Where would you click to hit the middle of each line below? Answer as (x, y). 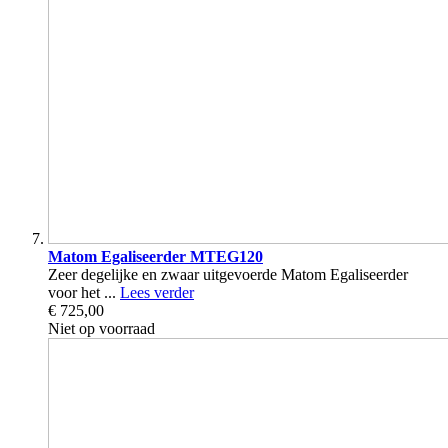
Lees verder (157, 293)
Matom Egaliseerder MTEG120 (155, 257)
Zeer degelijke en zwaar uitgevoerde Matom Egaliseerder (228, 275)
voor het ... (84, 293)
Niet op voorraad (101, 329)
